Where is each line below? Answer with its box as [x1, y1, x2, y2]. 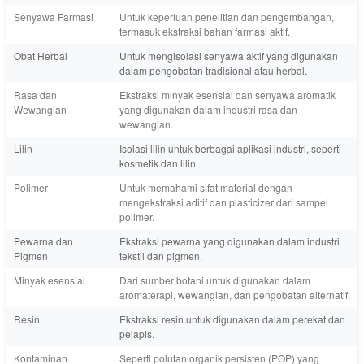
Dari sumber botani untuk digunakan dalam [119, 272, 310, 287]
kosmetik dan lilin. [119, 155, 198, 170]
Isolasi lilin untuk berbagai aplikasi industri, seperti [119, 141, 341, 155]
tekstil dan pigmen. [119, 248, 202, 262]
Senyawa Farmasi [14, 9, 93, 24]
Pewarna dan [14, 233, 73, 248]
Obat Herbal [14, 48, 67, 63]
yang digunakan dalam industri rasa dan [119, 102, 297, 116]
